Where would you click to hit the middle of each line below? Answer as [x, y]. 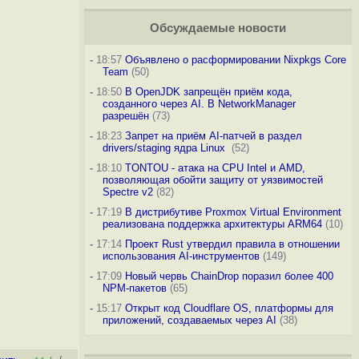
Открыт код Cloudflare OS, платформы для [229, 308]
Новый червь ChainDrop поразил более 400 [229, 276]
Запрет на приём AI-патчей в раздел [213, 136]
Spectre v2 [127, 192]
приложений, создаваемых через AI [189, 320]
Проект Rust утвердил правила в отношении [232, 244]
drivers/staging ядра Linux [165, 148]
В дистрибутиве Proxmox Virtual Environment [233, 212]
